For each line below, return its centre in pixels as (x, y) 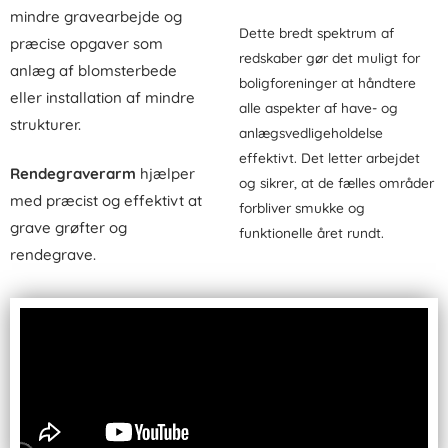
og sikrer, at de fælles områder (336, 183)
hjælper (165, 173)
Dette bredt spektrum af (316, 33)
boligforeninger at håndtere (327, 83)
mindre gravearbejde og (96, 16)
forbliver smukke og (302, 208)
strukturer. (45, 124)
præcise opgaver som (86, 43)
